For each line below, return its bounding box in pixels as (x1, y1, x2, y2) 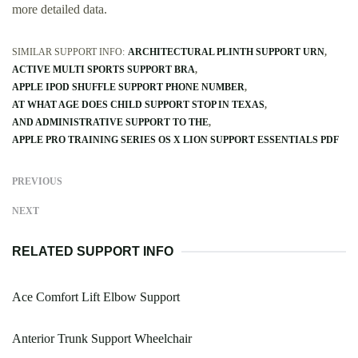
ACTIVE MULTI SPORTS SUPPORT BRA (12, 64, 195, 76)
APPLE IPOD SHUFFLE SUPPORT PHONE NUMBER (12, 82, 245, 93)
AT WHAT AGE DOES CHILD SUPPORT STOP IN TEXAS (12, 99, 265, 111)
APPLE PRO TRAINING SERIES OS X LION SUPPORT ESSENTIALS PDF (12, 134, 339, 146)
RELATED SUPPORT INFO (12, 245, 173, 259)
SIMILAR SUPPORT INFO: (12, 46, 125, 58)
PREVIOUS (12, 176, 62, 188)
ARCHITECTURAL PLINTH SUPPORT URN (128, 46, 324, 58)
